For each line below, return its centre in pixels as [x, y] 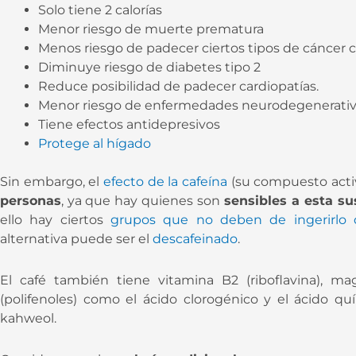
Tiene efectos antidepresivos [129, 124]
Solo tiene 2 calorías [100, 10]
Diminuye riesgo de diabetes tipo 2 [149, 67]
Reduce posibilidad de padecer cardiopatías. [178, 86]
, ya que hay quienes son [141, 200]
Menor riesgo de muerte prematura [151, 29]
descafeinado [195, 238]
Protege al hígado [95, 143]
